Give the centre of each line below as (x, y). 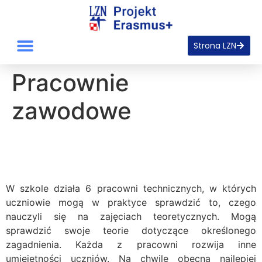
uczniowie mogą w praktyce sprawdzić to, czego (131, 202)
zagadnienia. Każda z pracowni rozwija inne (131, 244)
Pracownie (70, 83)
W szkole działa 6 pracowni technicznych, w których (131, 188)
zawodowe (72, 111)
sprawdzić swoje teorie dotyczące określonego (131, 230)
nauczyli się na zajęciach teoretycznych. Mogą (131, 216)
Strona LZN (215, 45)
